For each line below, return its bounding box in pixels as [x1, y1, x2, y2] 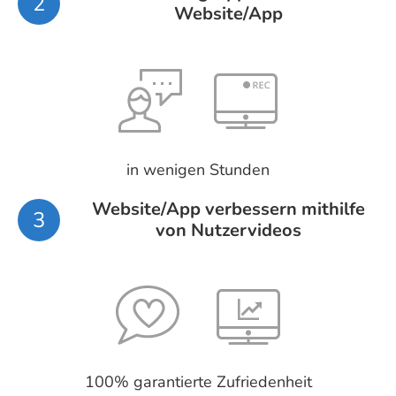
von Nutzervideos [155, 217, 301, 242]
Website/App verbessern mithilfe [91, 196, 365, 221]
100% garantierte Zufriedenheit [84, 370, 312, 392]
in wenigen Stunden [126, 158, 270, 180]
